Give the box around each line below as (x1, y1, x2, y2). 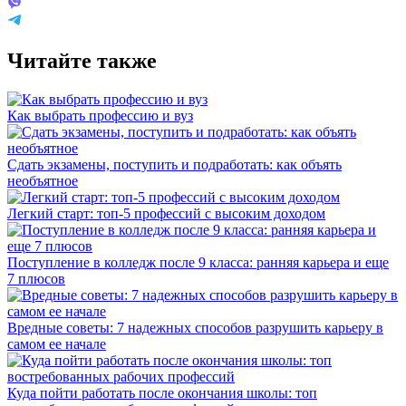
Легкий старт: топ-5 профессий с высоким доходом (7, 205, 325, 221)
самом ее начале (7, 335, 106, 352)
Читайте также (7, 48, 157, 72)
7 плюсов (7, 270, 65, 286)
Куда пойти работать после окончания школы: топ (7, 384, 317, 401)
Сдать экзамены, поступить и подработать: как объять (7, 156, 342, 172)
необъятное (7, 172, 78, 188)
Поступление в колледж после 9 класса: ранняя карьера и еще (7, 254, 389, 270)
